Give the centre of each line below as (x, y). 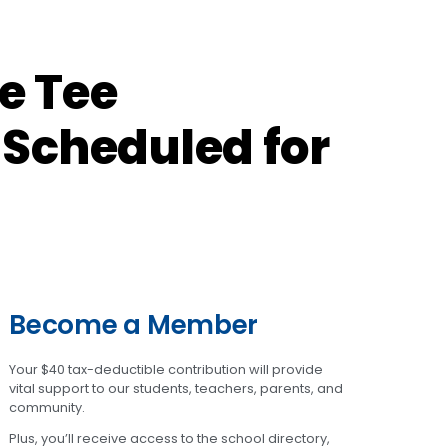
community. (47, 407)
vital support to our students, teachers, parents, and (176, 388)
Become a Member (134, 324)
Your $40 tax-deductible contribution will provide (166, 369)
